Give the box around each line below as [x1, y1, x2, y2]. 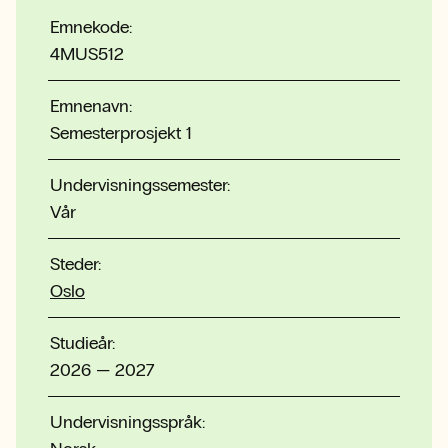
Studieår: [50, 331, 115, 354]
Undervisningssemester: [50, 173, 230, 196]
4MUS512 [50, 42, 124, 65]
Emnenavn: [50, 94, 132, 117]
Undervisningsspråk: [50, 410, 205, 433]
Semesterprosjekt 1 [50, 121, 192, 144]
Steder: [50, 252, 101, 275]
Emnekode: [50, 15, 132, 38]
